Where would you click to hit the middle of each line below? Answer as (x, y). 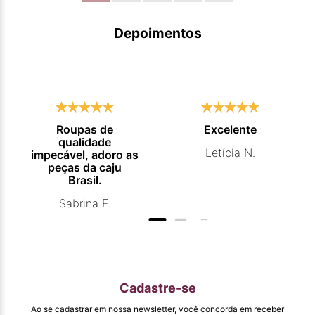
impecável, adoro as (85, 154)
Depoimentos (157, 33)
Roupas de (85, 129)
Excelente (230, 129)
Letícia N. (230, 152)
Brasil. (85, 180)
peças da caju (85, 167)
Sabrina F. (85, 203)
